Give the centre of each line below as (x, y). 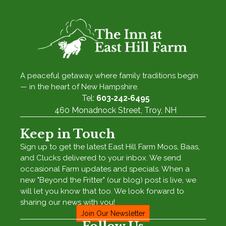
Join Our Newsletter (113, 214)
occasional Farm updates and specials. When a (105, 169)
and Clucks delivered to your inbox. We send (101, 158)
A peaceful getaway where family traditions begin (109, 76)
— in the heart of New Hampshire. (80, 87)
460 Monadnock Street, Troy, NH (116, 110)
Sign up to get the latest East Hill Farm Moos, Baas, (110, 147)
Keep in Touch (68, 134)
